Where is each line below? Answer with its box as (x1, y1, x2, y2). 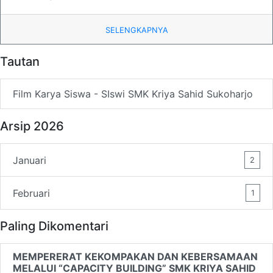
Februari (13, 186, 50, 199)
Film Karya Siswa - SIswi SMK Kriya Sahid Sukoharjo (13, 88, 253, 100)
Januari (13, 154, 46, 166)
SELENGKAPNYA (105, 26, 168, 35)
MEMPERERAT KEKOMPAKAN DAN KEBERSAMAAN (13, 250, 258, 263)
